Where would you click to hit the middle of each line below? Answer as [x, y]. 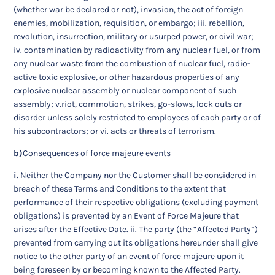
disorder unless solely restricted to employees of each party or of [137, 117]
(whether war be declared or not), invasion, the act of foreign [129, 9]
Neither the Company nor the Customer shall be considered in [137, 175]
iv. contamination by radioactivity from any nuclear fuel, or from [137, 50]
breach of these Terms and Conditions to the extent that [120, 188]
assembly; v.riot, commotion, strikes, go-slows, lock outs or [128, 104]
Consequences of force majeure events [97, 153]
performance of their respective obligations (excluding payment [136, 202]
